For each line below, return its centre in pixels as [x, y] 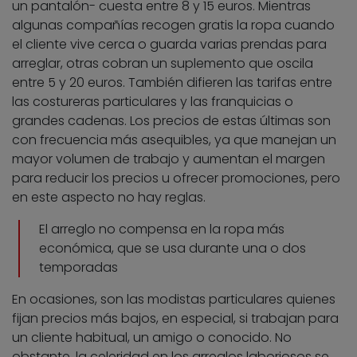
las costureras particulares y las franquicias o [153, 102]
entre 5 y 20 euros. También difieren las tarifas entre [172, 83]
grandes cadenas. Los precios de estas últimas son [171, 121]
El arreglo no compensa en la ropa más [162, 229]
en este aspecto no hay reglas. [109, 198]
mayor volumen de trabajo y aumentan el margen [169, 159]
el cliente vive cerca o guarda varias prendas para [169, 45]
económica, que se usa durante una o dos [173, 249]
